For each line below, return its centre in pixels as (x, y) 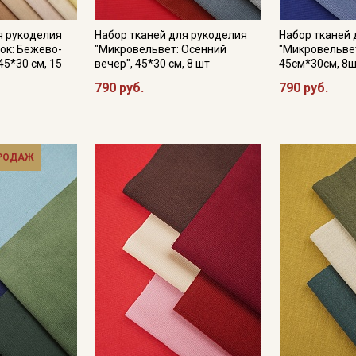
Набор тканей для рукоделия (170, 35)
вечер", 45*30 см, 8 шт (152, 64)
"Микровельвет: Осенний (160, 49)
